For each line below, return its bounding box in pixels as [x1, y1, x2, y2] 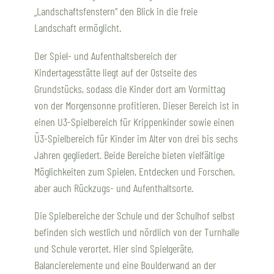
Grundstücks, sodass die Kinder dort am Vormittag [34, 81, 225, 95]
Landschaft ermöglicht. [34, 21, 121, 35]
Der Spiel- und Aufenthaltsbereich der [34, 48, 177, 62]
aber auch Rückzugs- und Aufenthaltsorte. [34, 180, 193, 194]
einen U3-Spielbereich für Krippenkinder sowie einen [34, 114, 234, 128]
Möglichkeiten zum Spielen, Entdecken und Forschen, [34, 164, 235, 178]
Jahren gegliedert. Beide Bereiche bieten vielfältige [34, 147, 224, 161]
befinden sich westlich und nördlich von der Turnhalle [34, 225, 239, 239]
